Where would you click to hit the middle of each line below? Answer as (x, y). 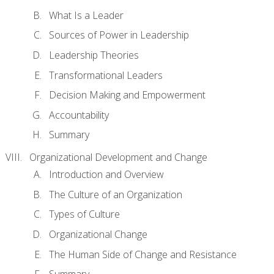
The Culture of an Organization (116, 194)
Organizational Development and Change (118, 157)
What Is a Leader (86, 15)
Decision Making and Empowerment (127, 95)
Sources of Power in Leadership (119, 35)
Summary (69, 135)
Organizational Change (98, 235)
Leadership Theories (94, 55)
